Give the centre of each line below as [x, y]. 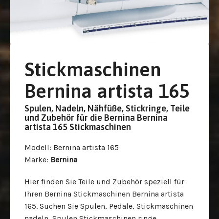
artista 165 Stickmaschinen [78, 127]
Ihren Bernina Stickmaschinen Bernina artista [104, 194]
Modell [37, 147]
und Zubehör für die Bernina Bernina [96, 118]
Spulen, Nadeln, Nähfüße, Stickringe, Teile [107, 108]
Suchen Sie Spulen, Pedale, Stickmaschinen [116, 206]
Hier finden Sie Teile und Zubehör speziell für [104, 182]
